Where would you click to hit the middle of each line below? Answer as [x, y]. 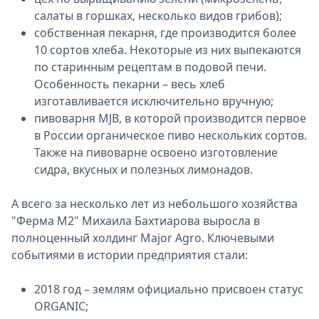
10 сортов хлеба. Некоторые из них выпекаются [168, 50]
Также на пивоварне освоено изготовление [156, 152]
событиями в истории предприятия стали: [130, 255]
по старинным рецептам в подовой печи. [150, 67]
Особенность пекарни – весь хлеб [130, 84]
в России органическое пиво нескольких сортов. [171, 135]
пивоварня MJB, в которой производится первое [170, 118]
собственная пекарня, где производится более [165, 33]
